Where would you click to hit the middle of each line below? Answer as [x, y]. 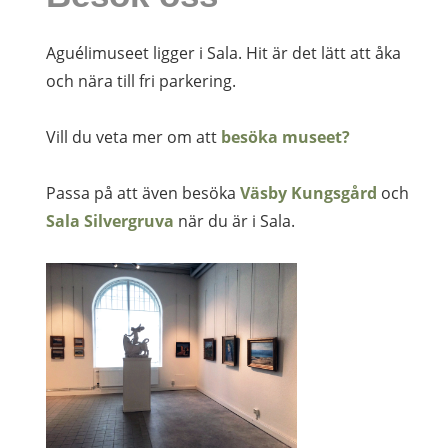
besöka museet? [286, 136]
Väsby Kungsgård [309, 192]
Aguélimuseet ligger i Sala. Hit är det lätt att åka [224, 52]
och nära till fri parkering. [141, 80]
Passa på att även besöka [143, 192]
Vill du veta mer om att [134, 136]
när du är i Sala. [235, 220]
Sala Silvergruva [110, 220]
